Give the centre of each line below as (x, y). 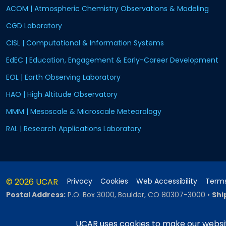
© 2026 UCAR (32, 182)
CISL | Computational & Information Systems (85, 43)
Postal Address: (36, 195)
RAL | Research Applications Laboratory (74, 129)
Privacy (80, 181)
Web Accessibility (167, 181)
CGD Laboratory (34, 26)
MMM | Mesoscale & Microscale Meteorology (84, 111)
